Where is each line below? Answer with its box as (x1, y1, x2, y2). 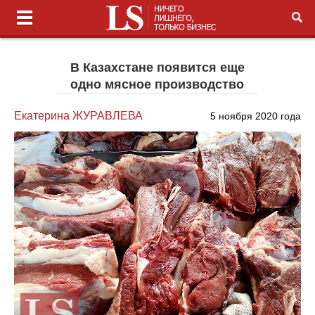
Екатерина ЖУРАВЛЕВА (14, 110, 143, 122)
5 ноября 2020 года (210, 110, 301, 122)
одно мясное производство (70, 77, 245, 91)
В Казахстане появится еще (70, 60, 245, 75)
